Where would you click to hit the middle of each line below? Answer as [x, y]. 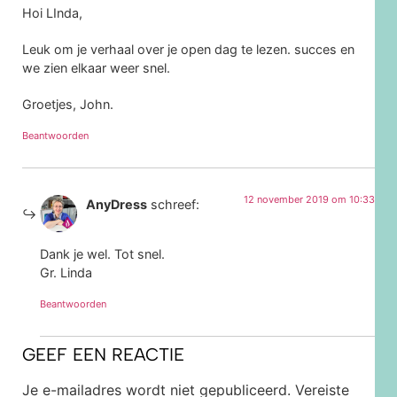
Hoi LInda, [52, 12]
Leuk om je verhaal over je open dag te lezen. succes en [188, 49]
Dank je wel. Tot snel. [102, 254]
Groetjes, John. [68, 104]
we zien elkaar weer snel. [96, 67]
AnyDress [117, 204]
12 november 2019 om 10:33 [309, 199]
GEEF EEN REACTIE [103, 355]
